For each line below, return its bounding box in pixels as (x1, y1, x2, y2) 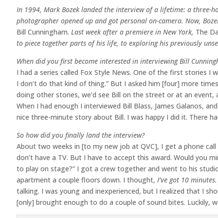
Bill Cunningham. (16, 27, 71, 36)
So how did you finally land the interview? (16, 130, 145, 140)
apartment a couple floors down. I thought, (16, 175, 157, 184)
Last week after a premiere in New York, (71, 27, 194, 36)
